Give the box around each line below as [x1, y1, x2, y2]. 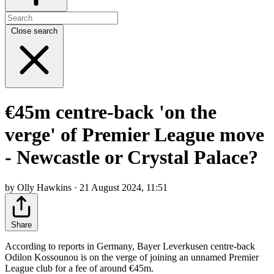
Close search [11, 26, 57, 35]
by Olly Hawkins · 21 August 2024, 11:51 [5, 182, 168, 193]
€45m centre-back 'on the [5, 101, 217, 124]
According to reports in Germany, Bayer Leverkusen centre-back [5, 240, 255, 251]
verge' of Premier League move [5, 124, 264, 146]
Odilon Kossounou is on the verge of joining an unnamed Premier [5, 251, 259, 262]
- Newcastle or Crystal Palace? [5, 146, 258, 169]
